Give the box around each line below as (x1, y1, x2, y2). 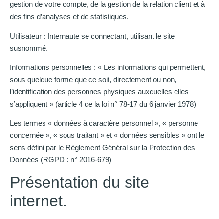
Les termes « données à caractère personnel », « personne (10, 119, 198, 128)
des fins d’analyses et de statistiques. (10, 12, 129, 21)
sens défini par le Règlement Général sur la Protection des (10, 143, 195, 152)
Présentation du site (10, 173, 149, 191)
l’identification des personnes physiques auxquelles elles (10, 87, 189, 96)
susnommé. (10, 44, 48, 52)
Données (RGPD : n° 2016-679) (10, 155, 111, 164)
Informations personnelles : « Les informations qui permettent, (10, 63, 206, 71)
